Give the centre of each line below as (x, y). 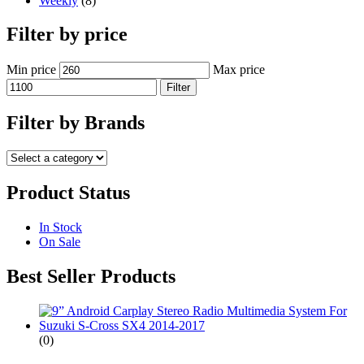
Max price (239, 70)
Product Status (68, 193)
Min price (31, 70)
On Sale (60, 242)
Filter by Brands (76, 123)
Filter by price (67, 35)
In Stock (61, 227)
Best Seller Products (91, 276)
